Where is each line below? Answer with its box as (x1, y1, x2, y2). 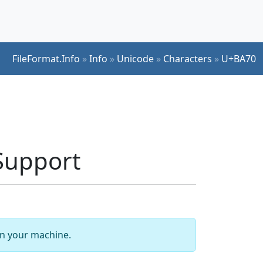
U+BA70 (221, 52, 256, 65)
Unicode (117, 52, 154, 65)
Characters (163, 52, 212, 65)
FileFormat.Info (12, 52, 80, 65)
